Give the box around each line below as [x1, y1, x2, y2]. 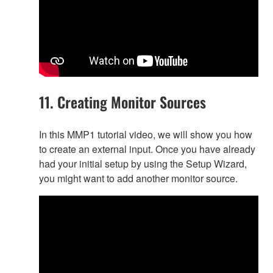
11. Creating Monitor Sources [39, 91, 206, 113]
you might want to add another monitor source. [39, 171, 238, 186]
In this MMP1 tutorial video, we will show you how [39, 127, 252, 142]
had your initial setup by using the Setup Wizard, [39, 157, 247, 171]
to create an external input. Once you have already [39, 142, 255, 157]
